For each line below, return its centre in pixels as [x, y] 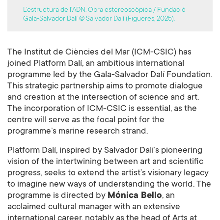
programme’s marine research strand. [78, 132]
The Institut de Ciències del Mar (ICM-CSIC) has [99, 53]
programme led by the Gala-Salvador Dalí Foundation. [110, 75]
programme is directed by [57, 196]
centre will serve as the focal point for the [86, 121]
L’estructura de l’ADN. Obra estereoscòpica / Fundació [104, 11]
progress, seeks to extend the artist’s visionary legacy [108, 174]
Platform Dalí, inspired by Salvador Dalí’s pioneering [105, 151]
